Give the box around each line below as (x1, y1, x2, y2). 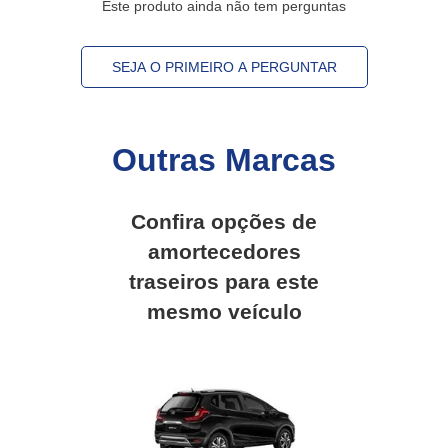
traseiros (129, 269, 219, 293)
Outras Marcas (112, 141, 336, 178)
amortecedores (147, 239, 301, 263)
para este (219, 269, 319, 293)
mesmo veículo (146, 299, 302, 323)
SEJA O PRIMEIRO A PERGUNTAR (111, 58, 337, 75)
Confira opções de (131, 209, 317, 233)
